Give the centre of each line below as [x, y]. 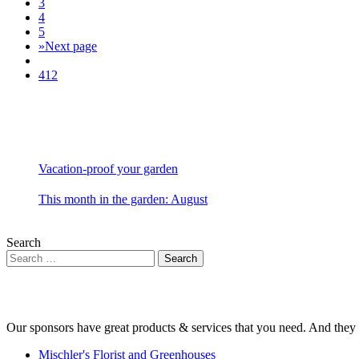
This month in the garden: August [123, 200]
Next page [71, 46]
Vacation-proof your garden [108, 169]
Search [24, 243]
